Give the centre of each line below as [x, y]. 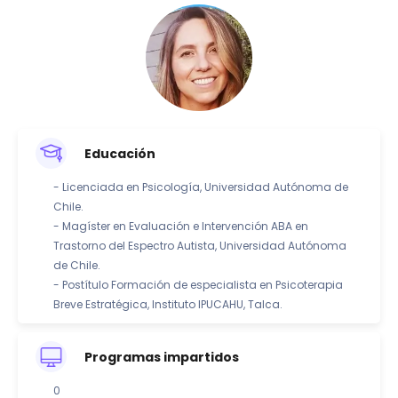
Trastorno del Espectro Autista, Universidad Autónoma [200, 246]
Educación [120, 153]
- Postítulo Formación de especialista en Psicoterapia [198, 285]
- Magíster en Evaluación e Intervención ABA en [181, 227]
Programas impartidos [162, 357]
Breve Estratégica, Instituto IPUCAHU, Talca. [168, 305]
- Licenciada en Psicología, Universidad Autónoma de [201, 187]
